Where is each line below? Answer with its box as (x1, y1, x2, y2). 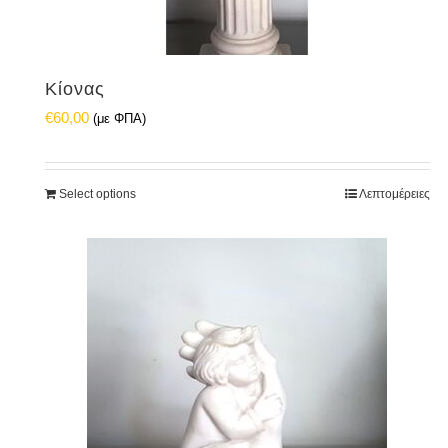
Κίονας (45, 79, 105, 99)
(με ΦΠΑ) (93, 112, 146, 126)
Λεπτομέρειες (358, 187, 430, 201)
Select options (59, 187, 136, 201)
